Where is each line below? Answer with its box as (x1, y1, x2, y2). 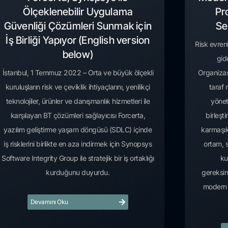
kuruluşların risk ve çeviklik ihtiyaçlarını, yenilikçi (5, 82, 150, 91)
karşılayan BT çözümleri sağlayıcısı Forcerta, (10, 110, 146, 120)
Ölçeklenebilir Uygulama (22, 5, 133, 18)
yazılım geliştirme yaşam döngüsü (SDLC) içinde (4, 125, 152, 134)
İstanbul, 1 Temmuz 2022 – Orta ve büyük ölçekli (2, 68, 154, 77)
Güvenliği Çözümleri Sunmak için (4, 19, 152, 32)
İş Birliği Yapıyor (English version (6, 34, 150, 46)
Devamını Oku (30, 197, 68, 206)
